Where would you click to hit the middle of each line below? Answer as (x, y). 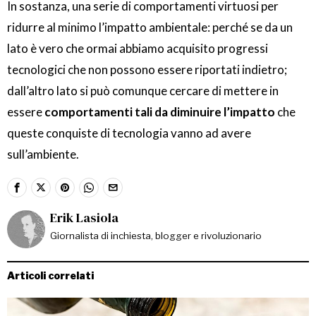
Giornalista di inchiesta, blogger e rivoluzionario (156, 236)
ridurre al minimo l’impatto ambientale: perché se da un (150, 28)
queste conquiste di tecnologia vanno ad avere (129, 133)
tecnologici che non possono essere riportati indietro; (147, 70)
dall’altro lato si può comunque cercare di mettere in (143, 91)
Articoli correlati (50, 276)
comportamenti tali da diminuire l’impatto (160, 112)
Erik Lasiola (84, 218)
